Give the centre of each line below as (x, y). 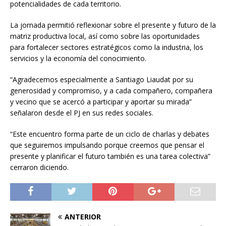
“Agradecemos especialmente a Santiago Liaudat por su (102, 80)
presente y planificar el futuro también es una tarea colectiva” (110, 156)
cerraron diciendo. (39, 167)
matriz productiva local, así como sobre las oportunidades (105, 36)
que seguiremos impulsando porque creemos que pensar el (107, 145)
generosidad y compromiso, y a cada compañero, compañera (111, 91)
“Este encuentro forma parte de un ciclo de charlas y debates (110, 134)
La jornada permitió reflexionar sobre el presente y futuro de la (113, 25)
